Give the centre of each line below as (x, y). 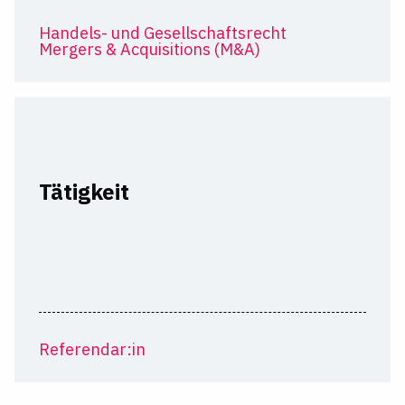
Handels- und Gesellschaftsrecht (162, 33)
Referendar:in (92, 350)
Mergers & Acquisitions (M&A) (149, 49)
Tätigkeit (84, 191)
